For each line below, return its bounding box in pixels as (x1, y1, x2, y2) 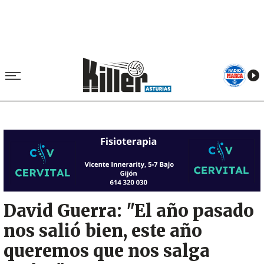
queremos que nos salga (4, 240, 210, 262)
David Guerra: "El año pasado (4, 200, 254, 222)
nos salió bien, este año (4, 220, 202, 242)
